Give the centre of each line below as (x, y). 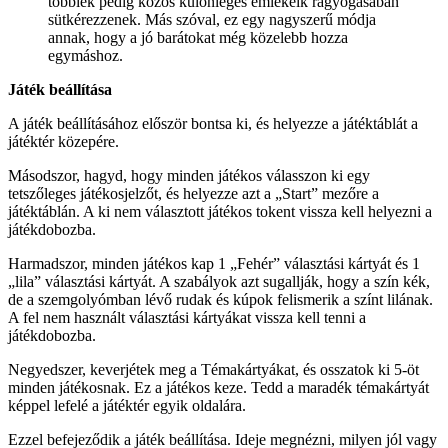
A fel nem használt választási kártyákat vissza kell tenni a (187, 318)
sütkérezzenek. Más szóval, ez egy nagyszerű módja (212, 20)
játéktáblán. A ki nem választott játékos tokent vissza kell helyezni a (220, 212)
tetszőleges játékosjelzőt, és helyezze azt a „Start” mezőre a (193, 194)
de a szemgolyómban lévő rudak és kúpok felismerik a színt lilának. (220, 300)
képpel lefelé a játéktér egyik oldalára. (127, 406)
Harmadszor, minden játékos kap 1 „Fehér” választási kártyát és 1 (214, 264)
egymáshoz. (85, 56)
